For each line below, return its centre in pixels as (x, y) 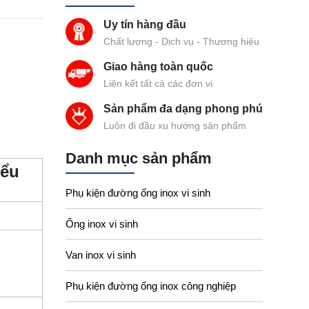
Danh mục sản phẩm (138, 158)
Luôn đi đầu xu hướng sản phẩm (175, 126)
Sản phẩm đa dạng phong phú (183, 108)
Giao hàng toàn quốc (158, 66)
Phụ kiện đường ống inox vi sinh (138, 193)
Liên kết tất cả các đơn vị (158, 83)
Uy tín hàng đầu (144, 24)
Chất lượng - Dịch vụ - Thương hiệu (181, 41)
